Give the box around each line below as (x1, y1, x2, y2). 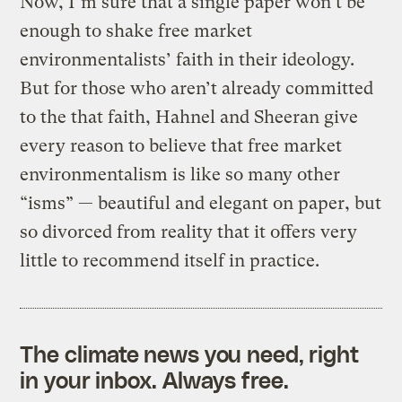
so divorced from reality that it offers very (20, 221, 358, 242)
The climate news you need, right (20, 339, 360, 367)
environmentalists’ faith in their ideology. (20, 48, 355, 70)
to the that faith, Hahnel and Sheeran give (20, 106, 359, 127)
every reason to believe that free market (20, 135, 343, 156)
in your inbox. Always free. (20, 365, 289, 393)
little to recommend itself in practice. (20, 249, 320, 271)
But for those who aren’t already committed (20, 77, 374, 99)
